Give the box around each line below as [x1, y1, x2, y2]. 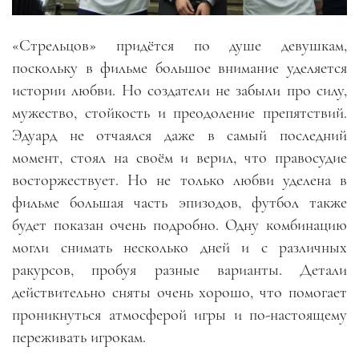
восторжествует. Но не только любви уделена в [12, 170, 347, 190]
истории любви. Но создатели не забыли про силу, [12, 80, 347, 100]
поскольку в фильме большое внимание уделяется [12, 58, 347, 78]
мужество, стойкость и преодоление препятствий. [12, 103, 347, 123]
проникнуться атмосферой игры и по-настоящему [12, 305, 347, 325]
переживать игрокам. [12, 327, 146, 347]
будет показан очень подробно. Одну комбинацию [12, 215, 347, 235]
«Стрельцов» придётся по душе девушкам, [12, 35, 347, 55]
